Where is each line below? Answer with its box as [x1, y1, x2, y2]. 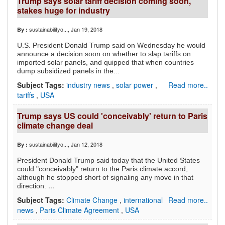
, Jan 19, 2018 [68, 25, 102, 34]
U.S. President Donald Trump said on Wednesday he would [17, 41, 205, 50]
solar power [116, 80, 155, 90]
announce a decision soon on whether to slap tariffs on [17, 50, 191, 58]
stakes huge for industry [17, 5, 110, 17]
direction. [17, 182, 48, 190]
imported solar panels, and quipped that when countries [17, 58, 194, 67]
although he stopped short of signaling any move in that [17, 173, 193, 182]
